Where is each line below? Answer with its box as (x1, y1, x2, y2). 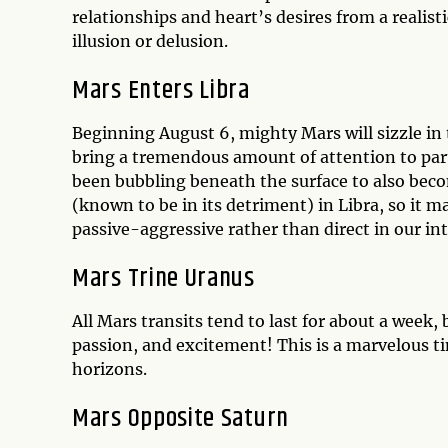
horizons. (72, 358, 147, 379)
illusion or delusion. (72, 30, 228, 51)
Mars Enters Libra (72, 70, 250, 110)
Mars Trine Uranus (72, 258, 255, 298)
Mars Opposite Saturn (72, 398, 289, 438)
